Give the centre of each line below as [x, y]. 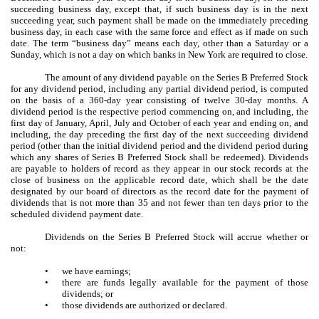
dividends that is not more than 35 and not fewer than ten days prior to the [159, 202]
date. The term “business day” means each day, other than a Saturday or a [159, 43]
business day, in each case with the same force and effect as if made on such [159, 31]
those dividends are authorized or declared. [145, 305]
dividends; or [88, 293]
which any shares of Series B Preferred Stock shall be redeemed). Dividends [159, 157]
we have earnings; [97, 271]
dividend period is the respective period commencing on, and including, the [159, 111]
